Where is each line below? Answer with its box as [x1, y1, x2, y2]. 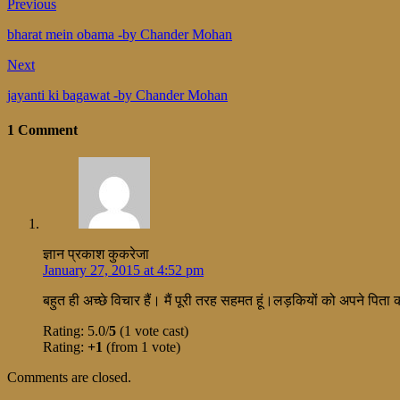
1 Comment [7, 121, 78, 137]
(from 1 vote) [103, 339, 180, 355]
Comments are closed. [7, 370, 131, 386]
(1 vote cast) [116, 323, 188, 339]
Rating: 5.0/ [43, 323, 109, 339]
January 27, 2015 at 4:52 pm [43, 262, 204, 279]
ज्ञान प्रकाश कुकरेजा [43, 246, 149, 262]
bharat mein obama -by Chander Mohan [7, 26, 232, 42]
